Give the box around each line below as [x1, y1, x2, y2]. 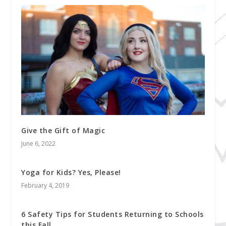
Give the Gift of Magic [21, 125, 105, 135]
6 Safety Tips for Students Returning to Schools [21, 209, 204, 219]
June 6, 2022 [21, 139, 56, 148]
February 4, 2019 [21, 181, 70, 190]
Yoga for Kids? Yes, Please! [21, 167, 121, 177]
